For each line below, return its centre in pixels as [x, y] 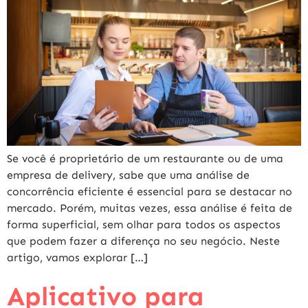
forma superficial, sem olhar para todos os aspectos [144, 225]
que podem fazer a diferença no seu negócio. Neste [143, 241]
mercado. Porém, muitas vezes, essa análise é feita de [150, 208]
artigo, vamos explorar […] [77, 258]
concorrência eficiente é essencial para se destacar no [150, 192]
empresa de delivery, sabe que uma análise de [128, 175]
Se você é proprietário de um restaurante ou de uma [145, 159]
